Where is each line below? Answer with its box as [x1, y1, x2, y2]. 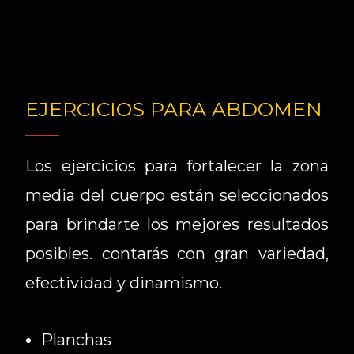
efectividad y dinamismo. [25, 273, 227, 292]
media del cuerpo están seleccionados [25, 185, 329, 205]
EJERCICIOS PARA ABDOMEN [25, 96, 323, 121]
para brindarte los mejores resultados [25, 214, 329, 234]
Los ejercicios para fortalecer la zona [25, 156, 329, 175]
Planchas [41, 330, 112, 349]
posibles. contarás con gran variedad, [25, 243, 329, 263]
